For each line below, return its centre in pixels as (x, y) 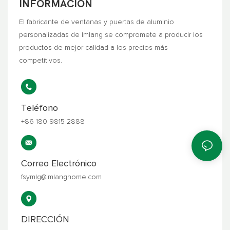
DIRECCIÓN (45, 220)
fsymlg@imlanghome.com (61, 177)
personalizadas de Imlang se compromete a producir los (111, 35)
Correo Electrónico (59, 164)
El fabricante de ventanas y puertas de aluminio (97, 22)
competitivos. (41, 60)
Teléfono (39, 108)
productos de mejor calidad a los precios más (94, 47)
